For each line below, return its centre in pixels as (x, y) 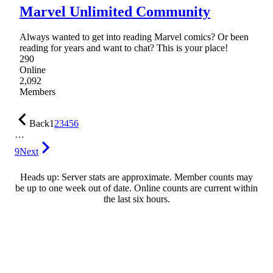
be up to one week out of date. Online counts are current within (136, 188)
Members (37, 92)
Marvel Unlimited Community (115, 11)
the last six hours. (136, 199)
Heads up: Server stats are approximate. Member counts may (136, 177)
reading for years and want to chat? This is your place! (124, 48)
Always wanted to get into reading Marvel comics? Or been (134, 37)
